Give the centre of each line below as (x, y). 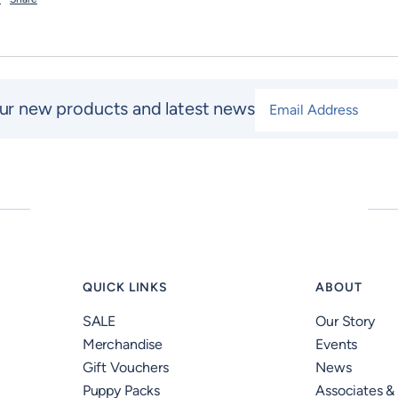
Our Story (345, 321)
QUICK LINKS (125, 287)
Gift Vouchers (125, 367)
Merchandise (123, 344)
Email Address (300, 99)
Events (337, 344)
